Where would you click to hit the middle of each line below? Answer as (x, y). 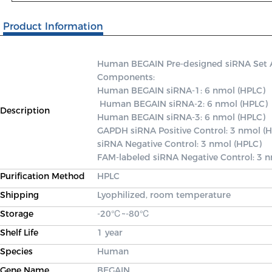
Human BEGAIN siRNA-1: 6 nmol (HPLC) (181, 90)
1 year (110, 233)
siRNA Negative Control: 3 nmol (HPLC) (181, 144)
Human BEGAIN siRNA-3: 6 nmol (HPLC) (182, 117)
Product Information (53, 26)
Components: (127, 77)
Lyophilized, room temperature (164, 195)
